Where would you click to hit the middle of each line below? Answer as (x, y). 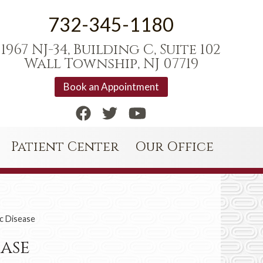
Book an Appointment (111, 87)
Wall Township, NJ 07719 (111, 64)
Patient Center (65, 147)
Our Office (174, 147)
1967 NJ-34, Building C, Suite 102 (111, 50)
